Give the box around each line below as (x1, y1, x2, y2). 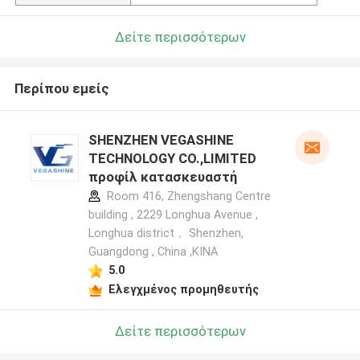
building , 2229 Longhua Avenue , (88, 208, 258, 222)
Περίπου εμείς (14, 80, 109, 97)
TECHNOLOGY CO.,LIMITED (88, 150, 256, 167)
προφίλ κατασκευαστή (88, 169, 237, 186)
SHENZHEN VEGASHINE (88, 132, 234, 149)
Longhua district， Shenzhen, (88, 227, 243, 240)
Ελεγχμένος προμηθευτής (108, 282, 259, 296)
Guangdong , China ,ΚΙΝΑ (88, 245, 218, 259)
